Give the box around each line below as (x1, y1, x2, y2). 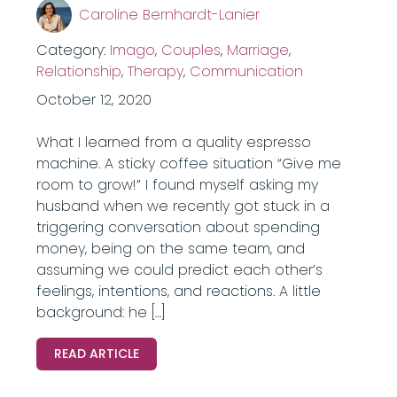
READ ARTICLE (53, 345, 139, 362)
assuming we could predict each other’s (35, 260, 323, 280)
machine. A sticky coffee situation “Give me (35, 153, 341, 174)
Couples (160, 40, 221, 60)
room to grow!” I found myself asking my (35, 175, 318, 195)
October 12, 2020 (35, 90, 152, 110)
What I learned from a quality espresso (35, 132, 311, 152)
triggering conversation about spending (35, 217, 320, 237)
